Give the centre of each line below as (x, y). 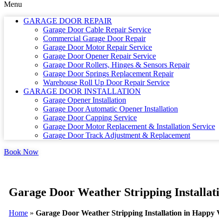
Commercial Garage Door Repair (94, 38)
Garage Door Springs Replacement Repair (108, 74)
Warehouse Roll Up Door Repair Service (106, 82)
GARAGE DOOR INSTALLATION (82, 91)
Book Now (21, 152)
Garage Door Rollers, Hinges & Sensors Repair (116, 65)
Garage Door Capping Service (90, 118)
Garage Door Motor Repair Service (98, 47)
